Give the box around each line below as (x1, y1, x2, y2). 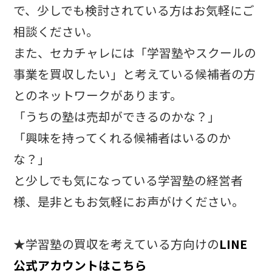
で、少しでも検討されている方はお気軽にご (13, 1, 255, 19)
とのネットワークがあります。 (13, 86, 183, 104)
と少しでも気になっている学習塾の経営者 (13, 171, 243, 189)
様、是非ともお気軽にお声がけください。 (13, 192, 245, 211)
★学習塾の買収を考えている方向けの (13, 235, 220, 253)
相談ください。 (13, 22, 99, 41)
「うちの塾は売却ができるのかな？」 (13, 107, 220, 126)
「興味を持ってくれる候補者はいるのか (13, 129, 231, 147)
